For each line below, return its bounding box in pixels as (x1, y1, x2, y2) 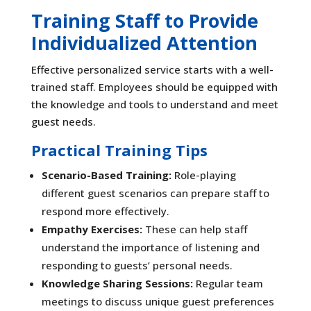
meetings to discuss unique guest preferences (41, 294, 274, 308)
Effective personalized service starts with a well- (31, 62, 274, 76)
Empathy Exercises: (41, 221, 142, 236)
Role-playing (171, 167, 236, 182)
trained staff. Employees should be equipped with (31, 79, 278, 94)
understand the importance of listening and (41, 239, 260, 254)
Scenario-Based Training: (41, 167, 171, 182)
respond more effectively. (41, 203, 169, 218)
